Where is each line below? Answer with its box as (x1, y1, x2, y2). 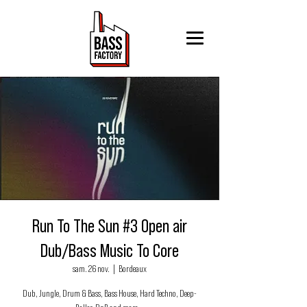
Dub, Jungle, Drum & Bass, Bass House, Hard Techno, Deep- (23, 289, 197, 299)
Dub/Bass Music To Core (40, 241, 179, 260)
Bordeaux (119, 265, 147, 274)
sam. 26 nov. (73, 265, 110, 274)
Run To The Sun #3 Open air (32, 217, 187, 236)
